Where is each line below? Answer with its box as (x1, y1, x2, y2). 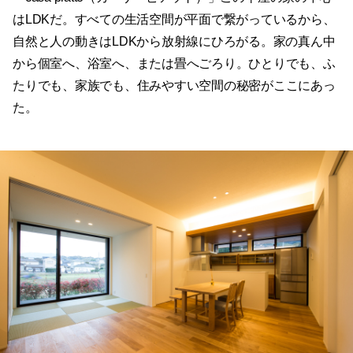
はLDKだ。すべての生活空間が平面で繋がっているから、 (13, 12, 336, 26)
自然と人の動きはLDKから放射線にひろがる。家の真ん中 (13, 34, 336, 48)
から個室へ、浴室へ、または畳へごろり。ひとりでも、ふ (13, 56, 336, 70)
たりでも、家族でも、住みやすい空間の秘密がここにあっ (13, 78, 336, 92)
